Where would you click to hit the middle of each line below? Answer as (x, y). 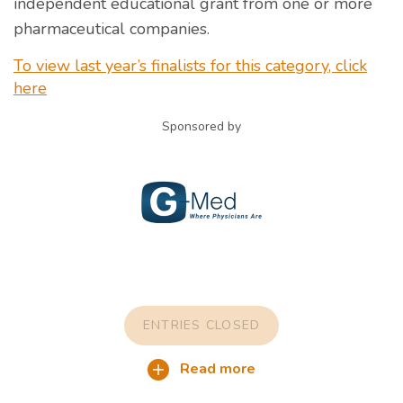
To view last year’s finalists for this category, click (190, 65)
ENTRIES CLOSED (201, 325)
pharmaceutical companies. (112, 28)
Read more (216, 368)
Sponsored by (201, 126)
